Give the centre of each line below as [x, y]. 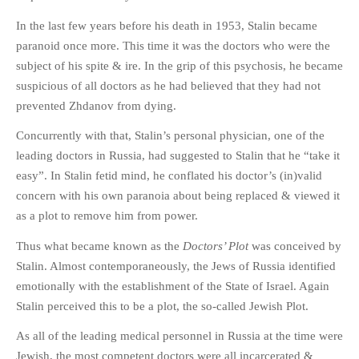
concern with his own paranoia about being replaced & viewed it [178, 196]
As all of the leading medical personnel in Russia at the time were [179, 336]
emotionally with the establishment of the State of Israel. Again [173, 286]
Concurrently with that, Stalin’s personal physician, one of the [170, 136]
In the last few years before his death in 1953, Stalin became [167, 25]
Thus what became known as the [99, 246]
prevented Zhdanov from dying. [96, 105]
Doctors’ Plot [216, 246]
